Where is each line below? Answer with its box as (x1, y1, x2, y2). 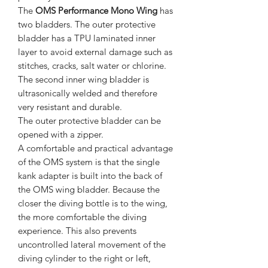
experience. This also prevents (18, 225, 136, 237)
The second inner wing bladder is (18, 74, 149, 86)
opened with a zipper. (18, 129, 103, 141)
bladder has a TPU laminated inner (18, 32, 156, 44)
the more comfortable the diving (18, 211, 147, 223)
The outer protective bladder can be (18, 115, 161, 127)
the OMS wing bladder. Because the (18, 184, 160, 196)
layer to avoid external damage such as (18, 46, 172, 58)
